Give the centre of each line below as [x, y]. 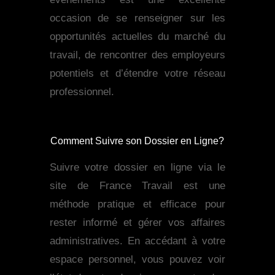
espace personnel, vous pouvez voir [137, 260]
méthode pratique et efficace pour [137, 204]
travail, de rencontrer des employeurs [137, 55]
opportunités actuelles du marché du [137, 37]
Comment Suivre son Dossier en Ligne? [137, 141]
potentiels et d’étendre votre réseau [137, 74]
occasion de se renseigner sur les [137, 18]
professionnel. [82, 92]
